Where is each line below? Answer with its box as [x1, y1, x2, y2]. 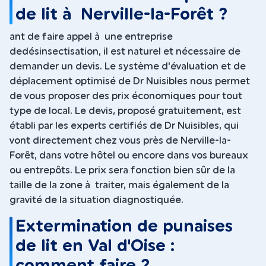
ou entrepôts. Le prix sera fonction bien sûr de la [9, 165, 235, 175]
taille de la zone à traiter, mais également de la [9, 180, 229, 190]
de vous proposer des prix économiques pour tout [9, 91, 242, 101]
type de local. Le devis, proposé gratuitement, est [9, 106, 241, 116]
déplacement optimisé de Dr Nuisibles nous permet [9, 76, 250, 86]
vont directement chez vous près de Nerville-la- [9, 135, 231, 145]
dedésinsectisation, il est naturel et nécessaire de [9, 46, 240, 56]
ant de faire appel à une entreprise [9, 31, 173, 42]
